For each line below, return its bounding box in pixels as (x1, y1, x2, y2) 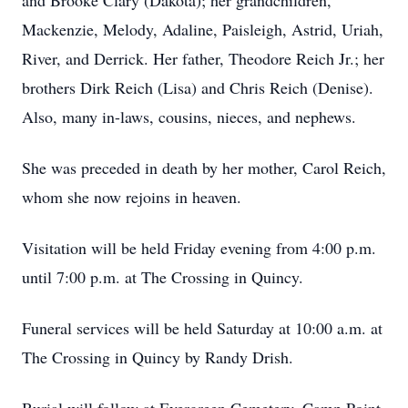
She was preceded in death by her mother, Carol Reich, (22, 157, 386, 178)
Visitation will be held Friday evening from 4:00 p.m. (22, 237, 376, 259)
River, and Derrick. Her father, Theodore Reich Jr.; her (22, 47, 384, 69)
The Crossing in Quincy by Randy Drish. (22, 346, 293, 368)
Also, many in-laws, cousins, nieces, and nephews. (22, 106, 356, 127)
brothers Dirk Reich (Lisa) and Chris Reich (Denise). (22, 76, 373, 98)
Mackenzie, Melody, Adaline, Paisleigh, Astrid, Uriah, (22, 18, 383, 40)
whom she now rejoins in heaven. (22, 186, 241, 208)
